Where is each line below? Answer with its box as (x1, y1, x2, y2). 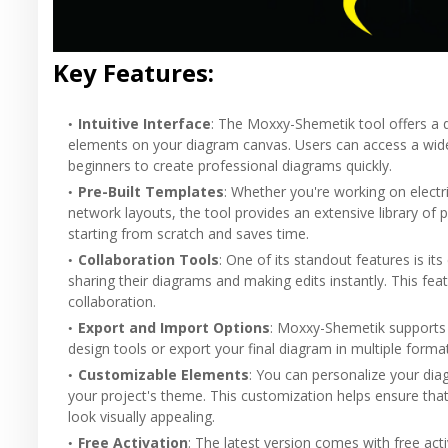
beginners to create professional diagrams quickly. (68, 155, 392, 175)
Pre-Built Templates (78, 181, 224, 201)
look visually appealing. (68, 406, 215, 426)
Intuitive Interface (78, 113, 211, 133)
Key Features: (53, 55, 214, 89)
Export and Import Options (78, 317, 270, 337)
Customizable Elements (78, 364, 249, 384)
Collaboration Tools (78, 249, 219, 269)
